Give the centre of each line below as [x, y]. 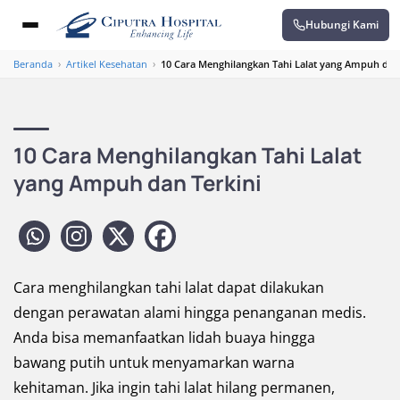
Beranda [33, 64]
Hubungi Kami [342, 25]
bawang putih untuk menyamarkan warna [154, 362]
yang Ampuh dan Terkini [137, 183]
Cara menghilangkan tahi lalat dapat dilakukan [169, 287]
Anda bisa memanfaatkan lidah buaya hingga [164, 337]
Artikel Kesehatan [107, 64]
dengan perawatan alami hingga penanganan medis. [190, 312]
